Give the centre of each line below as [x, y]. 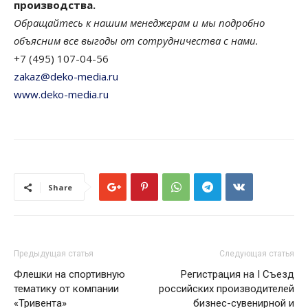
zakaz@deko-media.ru [66, 77]
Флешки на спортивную [69, 275]
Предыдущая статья [54, 254]
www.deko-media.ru [61, 95]
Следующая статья [257, 254]
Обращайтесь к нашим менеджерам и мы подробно [139, 23]
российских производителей [227, 289]
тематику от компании [66, 289]
